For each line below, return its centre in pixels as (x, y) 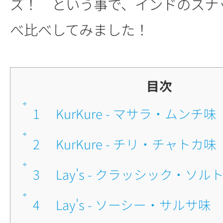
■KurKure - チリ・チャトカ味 (136, 144)
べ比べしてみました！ (79, 29)
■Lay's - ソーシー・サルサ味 (133, 204)
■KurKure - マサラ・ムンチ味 (136, 113)
